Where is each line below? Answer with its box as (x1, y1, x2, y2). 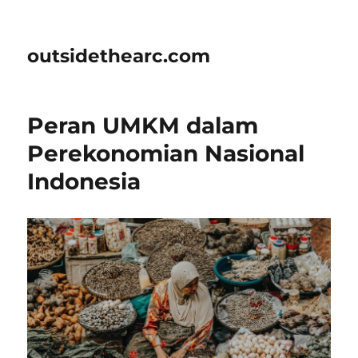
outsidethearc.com (27, 45, 211, 67)
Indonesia (27, 168, 141, 195)
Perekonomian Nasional (27, 140, 305, 167)
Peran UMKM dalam (27, 112, 259, 139)
